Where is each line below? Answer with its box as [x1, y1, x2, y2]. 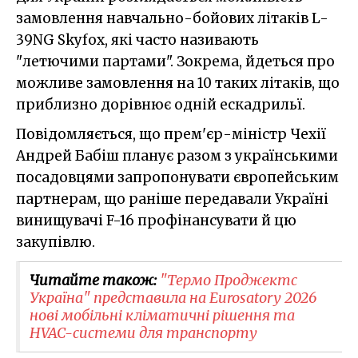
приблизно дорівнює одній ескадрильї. [16, 95, 305, 113]
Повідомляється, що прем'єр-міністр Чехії [16, 125, 326, 143]
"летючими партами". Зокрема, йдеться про [16, 52, 335, 70]
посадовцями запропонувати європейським [16, 168, 339, 186]
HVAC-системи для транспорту [30, 323, 257, 342]
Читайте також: [30, 270, 160, 289]
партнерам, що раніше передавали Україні [16, 189, 328, 208]
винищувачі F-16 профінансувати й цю [16, 211, 296, 229]
